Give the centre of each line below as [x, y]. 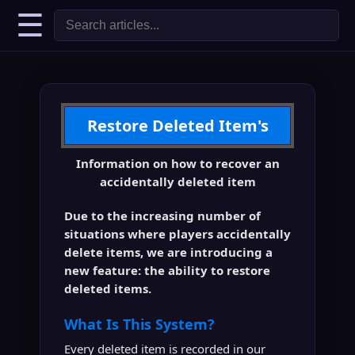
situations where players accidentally [177, 234]
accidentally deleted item [177, 181]
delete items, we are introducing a [168, 252]
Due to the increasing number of [162, 216]
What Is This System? [139, 324]
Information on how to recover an [177, 163]
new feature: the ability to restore [167, 270]
